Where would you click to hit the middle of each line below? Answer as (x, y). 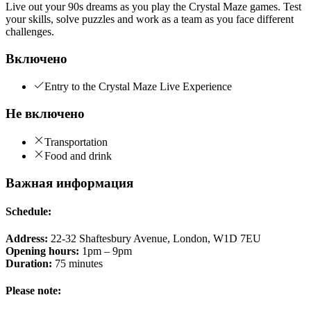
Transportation (76, 142)
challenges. (30, 31)
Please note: (33, 291)
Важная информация (69, 183)
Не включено (45, 114)
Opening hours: (42, 251)
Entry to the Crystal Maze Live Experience (138, 87)
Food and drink (78, 155)
